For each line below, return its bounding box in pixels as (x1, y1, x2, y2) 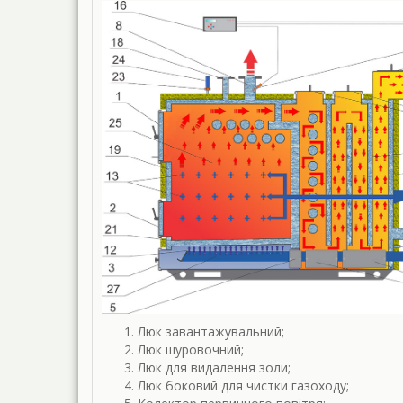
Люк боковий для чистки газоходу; (138, 376, 349, 394)
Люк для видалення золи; (138, 358, 291, 376)
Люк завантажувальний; (138, 322, 284, 340)
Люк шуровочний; (138, 340, 244, 358)
